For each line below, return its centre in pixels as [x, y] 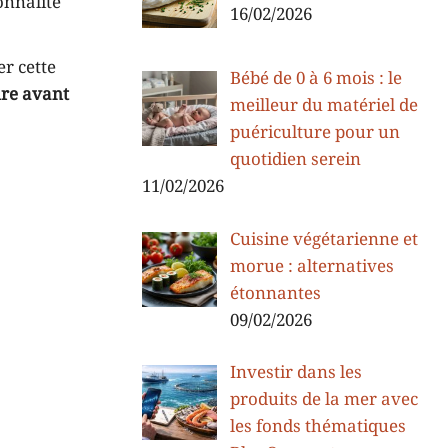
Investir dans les [295, 373]
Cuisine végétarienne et [323, 239]
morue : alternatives [311, 266]
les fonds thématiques [317, 427]
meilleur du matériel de [323, 106]
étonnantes [275, 293]
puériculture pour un [314, 133]
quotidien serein [295, 160]
